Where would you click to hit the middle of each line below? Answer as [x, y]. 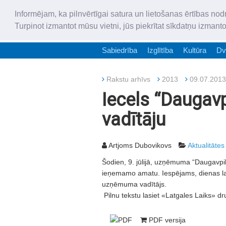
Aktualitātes [206, 145]
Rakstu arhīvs [128, 79]
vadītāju [134, 120]
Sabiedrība [120, 50]
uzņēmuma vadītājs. [134, 184]
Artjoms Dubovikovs [139, 145]
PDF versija [166, 220]
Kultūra [195, 50]
